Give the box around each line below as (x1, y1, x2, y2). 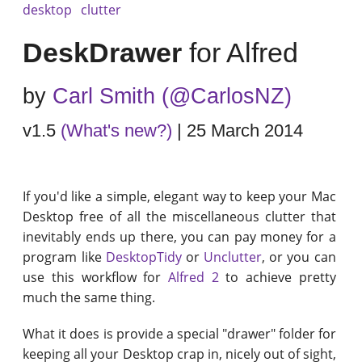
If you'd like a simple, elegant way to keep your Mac (23, 187, 336, 205)
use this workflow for (23, 267, 169, 286)
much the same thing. (23, 288, 156, 306)
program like (23, 247, 106, 266)
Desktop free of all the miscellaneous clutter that (23, 207, 336, 225)
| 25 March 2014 (172, 120, 304, 141)
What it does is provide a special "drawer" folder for (23, 324, 336, 343)
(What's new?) (61, 120, 173, 141)
